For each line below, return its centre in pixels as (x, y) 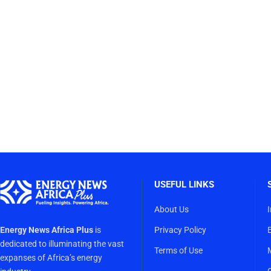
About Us (171, 209)
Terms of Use (178, 250)
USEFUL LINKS (184, 184)
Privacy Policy (180, 230)
